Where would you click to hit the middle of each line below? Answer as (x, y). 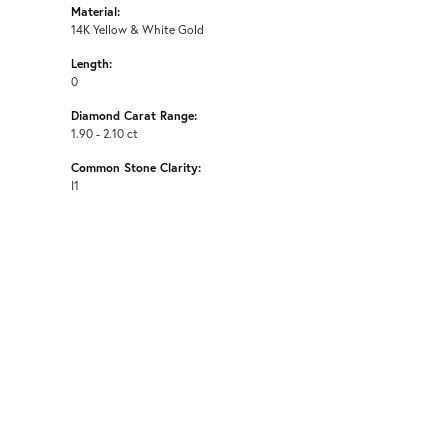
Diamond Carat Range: (134, 114)
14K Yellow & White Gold (137, 28)
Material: (95, 10)
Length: (91, 62)
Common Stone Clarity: (136, 166)
